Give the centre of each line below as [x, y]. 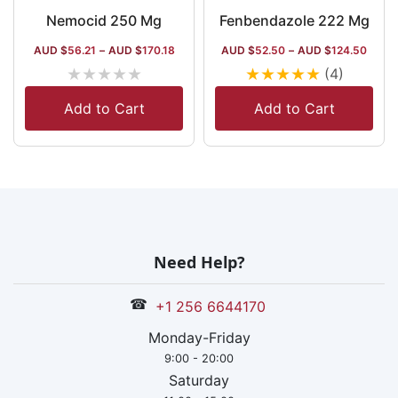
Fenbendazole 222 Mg [294, 20]
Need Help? [199, 262]
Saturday [199, 381]
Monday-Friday [199, 338]
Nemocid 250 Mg [104, 20]
